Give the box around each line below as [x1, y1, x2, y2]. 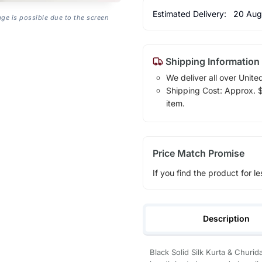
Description [203, 213, 250, 223]
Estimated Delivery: [152, 8, 229, 19]
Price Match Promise [152, 147, 244, 159]
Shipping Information [163, 55, 260, 67]
